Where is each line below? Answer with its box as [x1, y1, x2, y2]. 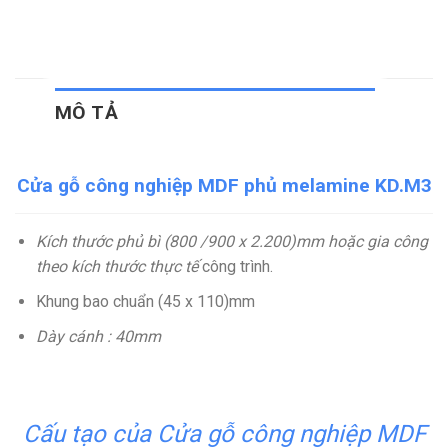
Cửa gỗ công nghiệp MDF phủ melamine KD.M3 [16, 174, 432, 198]
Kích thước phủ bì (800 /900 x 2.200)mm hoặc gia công [35, 232, 428, 252]
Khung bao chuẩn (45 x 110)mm [35, 291, 255, 311]
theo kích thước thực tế [35, 257, 202, 277]
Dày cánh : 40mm [35, 326, 161, 346]
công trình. [201, 257, 273, 277]
